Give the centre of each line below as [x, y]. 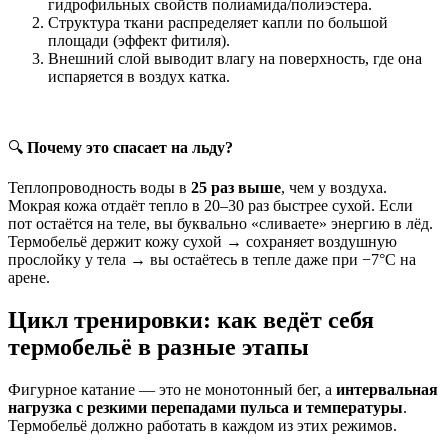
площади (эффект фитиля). [139, 41]
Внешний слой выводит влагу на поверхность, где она [235, 59]
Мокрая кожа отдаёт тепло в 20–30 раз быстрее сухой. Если [210, 206]
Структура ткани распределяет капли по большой [218, 23]
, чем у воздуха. [334, 188]
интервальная [387, 390]
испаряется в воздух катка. [139, 77]
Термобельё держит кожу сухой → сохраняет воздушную [202, 242]
